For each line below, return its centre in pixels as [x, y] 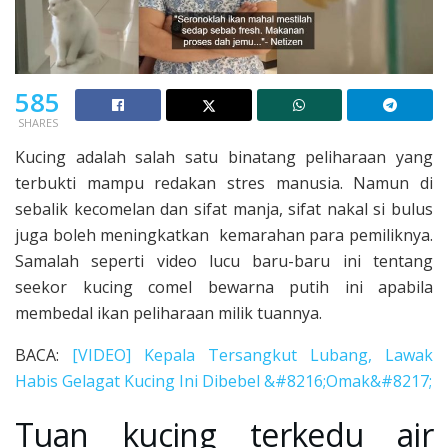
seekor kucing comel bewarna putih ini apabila [224, 286]
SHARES [37, 122]
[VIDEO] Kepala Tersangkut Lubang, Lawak [252, 354]
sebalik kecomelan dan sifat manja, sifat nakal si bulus [224, 208]
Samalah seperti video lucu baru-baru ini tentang [224, 260]
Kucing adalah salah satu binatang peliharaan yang [224, 156]
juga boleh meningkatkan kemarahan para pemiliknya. [224, 234]
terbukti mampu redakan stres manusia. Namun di [224, 182]
